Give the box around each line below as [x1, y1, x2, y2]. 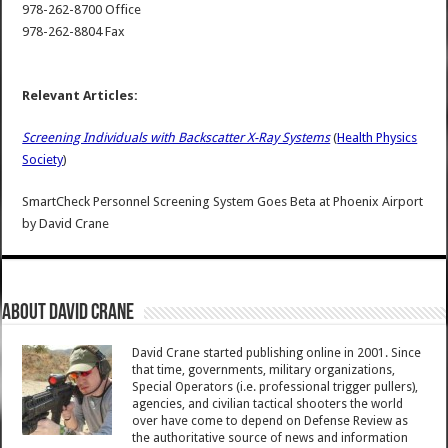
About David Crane [2, 302, 135, 326]
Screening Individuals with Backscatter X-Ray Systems [22, 130, 331, 146]
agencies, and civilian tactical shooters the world [132, 397, 404, 412]
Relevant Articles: [22, 88, 139, 104]
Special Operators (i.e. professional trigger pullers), [132, 380, 419, 395]
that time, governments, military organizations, [132, 363, 396, 378]
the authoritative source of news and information [132, 431, 409, 446]
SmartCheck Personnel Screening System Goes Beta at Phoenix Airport [22, 194, 424, 210]
